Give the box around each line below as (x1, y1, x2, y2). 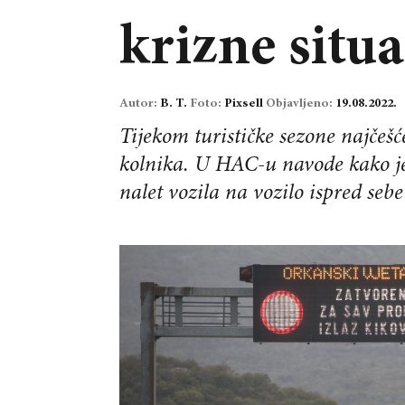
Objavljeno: (266, 97, 335, 110)
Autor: (119, 97, 160, 110)
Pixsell (224, 97, 266, 110)
